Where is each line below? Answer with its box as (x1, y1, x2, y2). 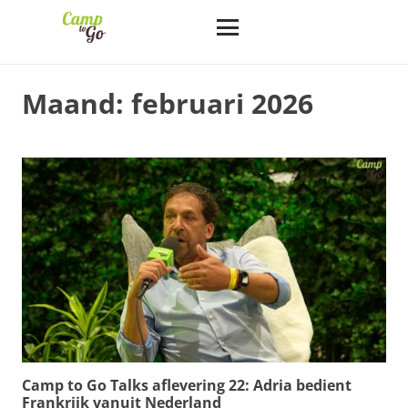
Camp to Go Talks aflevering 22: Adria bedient (22, 374, 352, 395)
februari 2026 (131, 85, 313, 122)
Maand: (22, 85, 131, 122)
